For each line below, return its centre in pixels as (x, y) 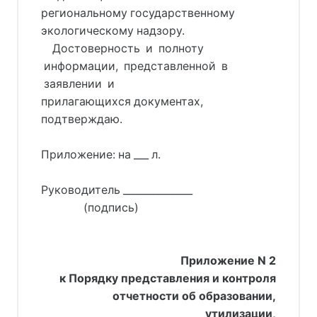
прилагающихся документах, (122, 101)
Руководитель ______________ (117, 190)
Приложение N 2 (228, 260)
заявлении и (79, 83)
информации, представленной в (134, 66)
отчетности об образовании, (194, 296)
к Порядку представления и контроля (168, 278)
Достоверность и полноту (122, 48)
